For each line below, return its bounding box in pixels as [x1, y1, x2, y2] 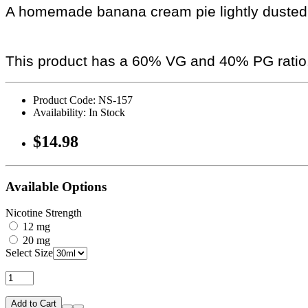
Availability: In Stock [33, 107, 125, 119]
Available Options [5, 179, 107, 194]
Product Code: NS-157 [33, 94, 133, 107]
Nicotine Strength [5, 207, 82, 219]
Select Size [5, 247, 53, 259]
